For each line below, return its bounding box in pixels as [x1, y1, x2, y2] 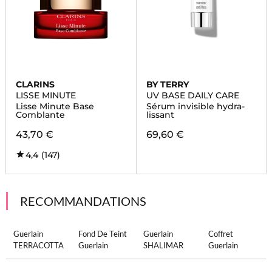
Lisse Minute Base [15, 101, 94, 112]
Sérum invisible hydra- [146, 101, 245, 112]
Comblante [15, 109, 65, 120]
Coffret [208, 229, 234, 239]
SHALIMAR [143, 240, 183, 250]
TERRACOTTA [13, 240, 64, 250]
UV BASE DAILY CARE [146, 90, 239, 101]
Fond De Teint [78, 229, 127, 239]
